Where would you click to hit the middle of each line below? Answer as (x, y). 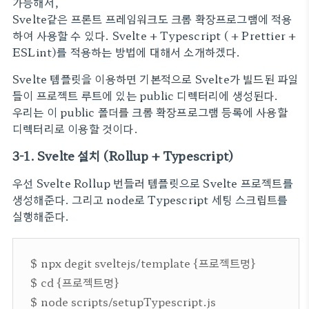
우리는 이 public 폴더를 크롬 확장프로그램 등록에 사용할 (150, 112)
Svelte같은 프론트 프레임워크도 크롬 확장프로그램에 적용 (152, 19)
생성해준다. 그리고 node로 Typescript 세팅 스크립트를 (150, 199)
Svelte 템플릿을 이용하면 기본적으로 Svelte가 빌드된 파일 (156, 79)
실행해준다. (41, 216)
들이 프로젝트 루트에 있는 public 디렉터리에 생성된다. (146, 95)
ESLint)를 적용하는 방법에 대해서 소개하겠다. (127, 52)
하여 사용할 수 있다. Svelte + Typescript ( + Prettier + (154, 35)
